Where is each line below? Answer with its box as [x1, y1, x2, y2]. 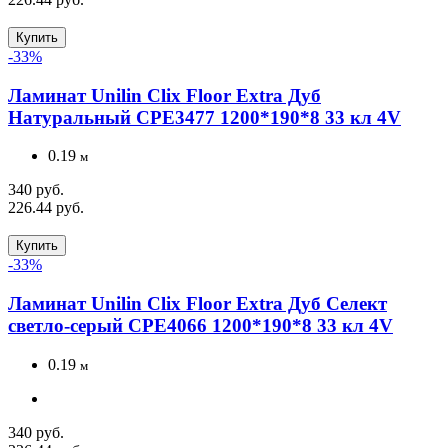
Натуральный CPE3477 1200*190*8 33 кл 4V [8, 106, 401, 128]
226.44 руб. [8, 199, 84, 217]
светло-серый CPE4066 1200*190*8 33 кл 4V [8, 315, 393, 336]
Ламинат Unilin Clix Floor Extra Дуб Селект [8, 293, 387, 314]
